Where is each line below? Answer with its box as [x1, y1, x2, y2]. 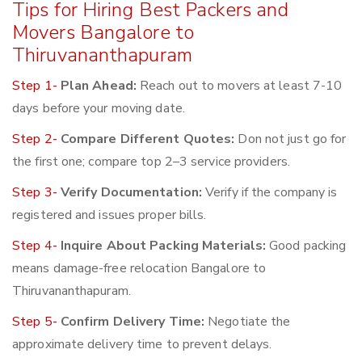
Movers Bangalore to [12, 19, 194, 46]
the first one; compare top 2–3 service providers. [12, 153, 290, 171]
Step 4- [12, 237, 61, 255]
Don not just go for [234, 130, 347, 149]
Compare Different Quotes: [60, 130, 235, 149]
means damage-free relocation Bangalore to [12, 259, 267, 278]
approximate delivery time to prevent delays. [12, 335, 272, 354]
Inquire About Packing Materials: [60, 237, 267, 255]
